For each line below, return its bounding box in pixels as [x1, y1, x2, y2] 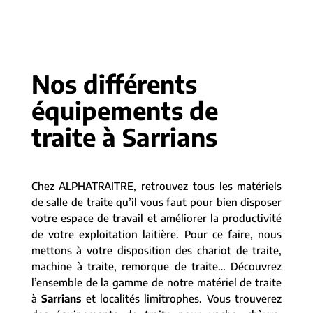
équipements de [31, 95, 218, 126]
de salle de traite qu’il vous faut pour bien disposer [31, 196, 282, 208]
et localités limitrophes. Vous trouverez [81, 292, 282, 305]
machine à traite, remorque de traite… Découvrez [31, 260, 282, 272]
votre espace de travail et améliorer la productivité [31, 212, 282, 224]
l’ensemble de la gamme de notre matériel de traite [31, 276, 282, 289]
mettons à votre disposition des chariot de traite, [31, 244, 282, 256]
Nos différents [31, 68, 197, 99]
